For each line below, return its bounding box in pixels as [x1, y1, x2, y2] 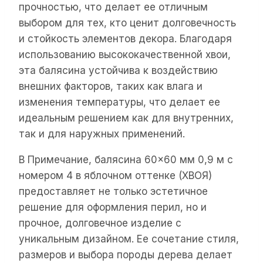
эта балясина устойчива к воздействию [19, 64, 218, 76]
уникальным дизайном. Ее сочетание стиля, [19, 232, 239, 245]
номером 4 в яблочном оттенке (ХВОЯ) [19, 169, 212, 181]
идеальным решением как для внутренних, [19, 112, 234, 124]
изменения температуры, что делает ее [19, 96, 220, 108]
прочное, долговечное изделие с [19, 217, 181, 229]
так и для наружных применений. [19, 127, 185, 140]
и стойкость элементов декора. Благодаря [19, 32, 232, 45]
